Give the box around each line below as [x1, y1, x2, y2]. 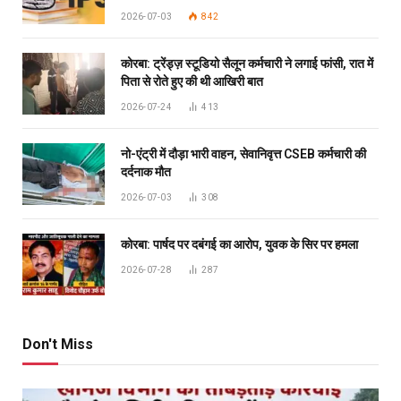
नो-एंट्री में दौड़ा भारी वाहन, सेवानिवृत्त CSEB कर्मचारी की [121, 147, 366, 162]
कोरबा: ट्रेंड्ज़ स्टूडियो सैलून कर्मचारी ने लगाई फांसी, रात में [121, 56, 373, 72]
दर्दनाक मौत [121, 165, 171, 180]
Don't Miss [22, 336, 93, 354]
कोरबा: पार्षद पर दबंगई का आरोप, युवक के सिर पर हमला [121, 237, 358, 252]
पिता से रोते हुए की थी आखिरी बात [121, 74, 263, 90]
